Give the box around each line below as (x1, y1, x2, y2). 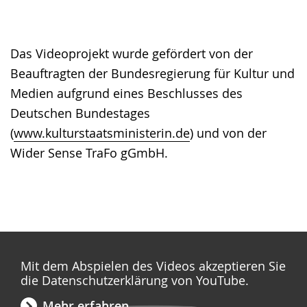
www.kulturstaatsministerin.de (14, 125, 190, 142)
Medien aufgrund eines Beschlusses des (10, 85, 243, 102)
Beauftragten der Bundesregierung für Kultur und (10, 65, 295, 82)
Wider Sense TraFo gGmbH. (10, 145, 168, 162)
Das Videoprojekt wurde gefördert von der (10, 45, 253, 62)
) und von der (190, 125, 267, 142)
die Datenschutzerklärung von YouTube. (21, 272, 249, 289)
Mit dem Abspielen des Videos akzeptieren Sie (21, 258, 286, 275)
